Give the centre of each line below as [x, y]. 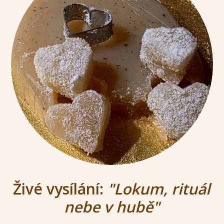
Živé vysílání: [60, 189]
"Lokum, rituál [159, 189]
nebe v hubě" [111, 207]
